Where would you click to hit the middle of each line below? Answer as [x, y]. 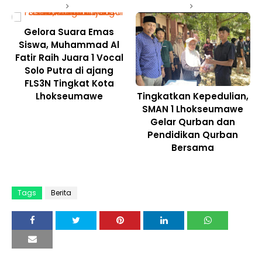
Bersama [193, 148]
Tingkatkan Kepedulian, [193, 96]
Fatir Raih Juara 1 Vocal [69, 57]
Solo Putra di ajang [69, 70]
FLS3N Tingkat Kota [69, 83]
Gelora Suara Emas [69, 32]
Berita [61, 193]
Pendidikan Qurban [193, 135]
